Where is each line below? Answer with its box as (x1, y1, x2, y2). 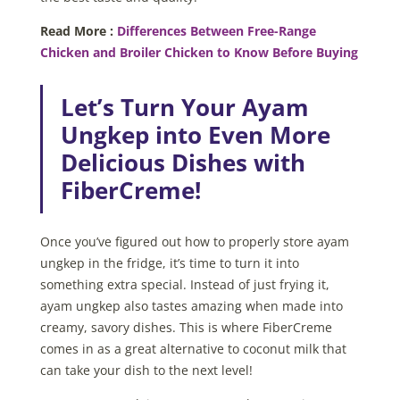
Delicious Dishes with (60, 146, 305, 179)
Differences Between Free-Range (116, 22, 316, 40)
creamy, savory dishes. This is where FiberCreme (39, 319, 332, 337)
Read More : (39, 22, 117, 40)
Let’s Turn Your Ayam (60, 91, 309, 124)
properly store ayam (228, 233, 349, 251)
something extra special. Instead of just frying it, (39, 276, 329, 294)
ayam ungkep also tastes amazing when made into (39, 297, 343, 315)
